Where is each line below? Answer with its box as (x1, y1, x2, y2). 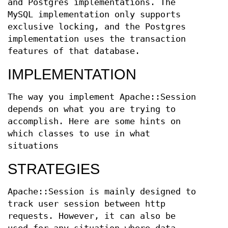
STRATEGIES (8, 161, 100, 178)
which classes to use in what (8, 129, 150, 139)
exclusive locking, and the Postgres (8, 22, 186, 32)
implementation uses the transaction (8, 34, 186, 44)
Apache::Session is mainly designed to (8, 187, 196, 197)
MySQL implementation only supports (8, 10, 181, 20)
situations (8, 141, 59, 151)
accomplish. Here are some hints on (8, 117, 181, 127)
